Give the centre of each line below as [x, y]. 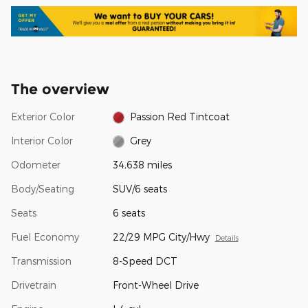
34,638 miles [142, 164]
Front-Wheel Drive [155, 285]
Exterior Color [43, 116]
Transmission [41, 261]
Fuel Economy [45, 236]
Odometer [36, 164]
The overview [60, 89]
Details [227, 237]
